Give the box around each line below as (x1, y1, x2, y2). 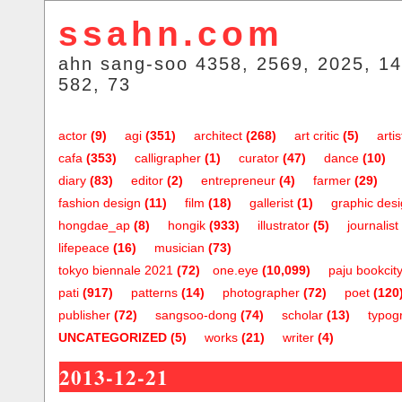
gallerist (249, 196, 293, 210)
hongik (168, 218, 205, 232)
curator (239, 151, 279, 165)
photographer (223, 285, 300, 300)
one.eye (213, 263, 258, 277)
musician (154, 240, 205, 255)
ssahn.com (58, 14, 284, 53)
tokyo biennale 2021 (58, 263, 173, 277)
